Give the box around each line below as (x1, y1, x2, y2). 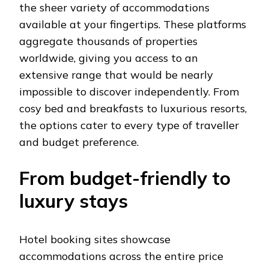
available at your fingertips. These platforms (19, 17, 246, 31)
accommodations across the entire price (19, 249, 223, 263)
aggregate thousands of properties (19, 34, 198, 48)
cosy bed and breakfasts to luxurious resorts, (19, 101, 247, 115)
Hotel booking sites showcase (19, 232, 171, 246)
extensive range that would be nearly (19, 67, 213, 82)
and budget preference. (19, 134, 139, 149)
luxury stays (19, 189, 128, 213)
